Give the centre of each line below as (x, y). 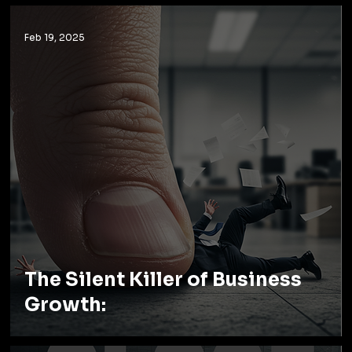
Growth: (66, 304)
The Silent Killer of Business (163, 279)
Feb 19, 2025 (55, 38)
